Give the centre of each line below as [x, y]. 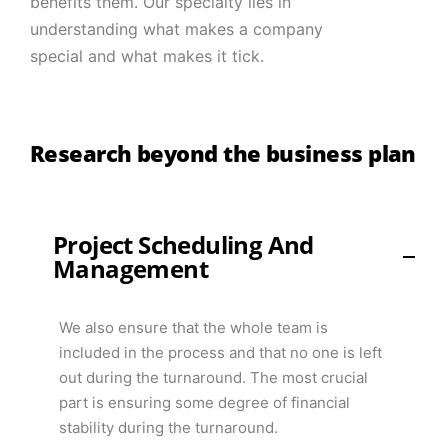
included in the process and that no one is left [220, 353]
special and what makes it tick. [147, 55]
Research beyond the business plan [223, 152]
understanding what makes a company [176, 28]
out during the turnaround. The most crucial [213, 378]
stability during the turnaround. [168, 428]
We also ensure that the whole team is [193, 328]
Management [130, 269]
